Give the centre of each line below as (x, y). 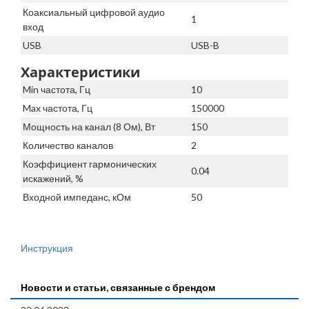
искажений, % (53, 179)
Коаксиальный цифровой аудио (94, 12)
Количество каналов (68, 146)
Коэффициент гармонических (90, 164)
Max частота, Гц (58, 108)
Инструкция (47, 248)
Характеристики (80, 72)
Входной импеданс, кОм (77, 197)
